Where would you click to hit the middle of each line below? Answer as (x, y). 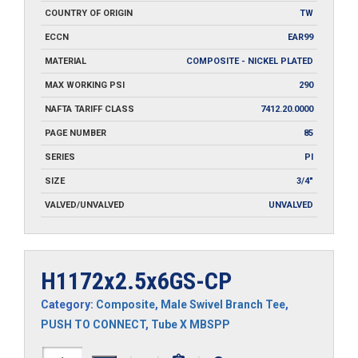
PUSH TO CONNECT (93, 324)
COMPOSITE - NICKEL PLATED (250, 61)
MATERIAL (66, 61)
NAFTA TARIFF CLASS (89, 109)
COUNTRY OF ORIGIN (89, 13)
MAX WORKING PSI (85, 85)
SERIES (60, 157)
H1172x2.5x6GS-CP (136, 280)
